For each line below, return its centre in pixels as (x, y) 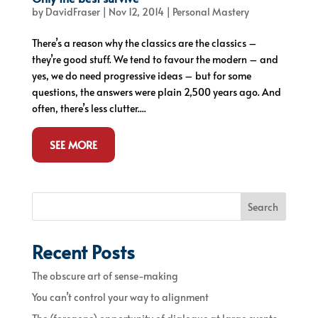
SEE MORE (73, 144)
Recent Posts (83, 251)
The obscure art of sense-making (105, 275)
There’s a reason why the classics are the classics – (144, 43)
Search (263, 207)
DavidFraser (72, 11)
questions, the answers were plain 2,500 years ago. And (156, 92)
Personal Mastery (210, 11)
